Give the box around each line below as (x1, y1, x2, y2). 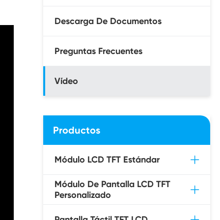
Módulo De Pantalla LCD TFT (55, 179, 170, 190)
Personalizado (55, 190, 111, 200)
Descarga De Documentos (55, 16, 162, 27)
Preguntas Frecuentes (55, 46, 142, 56)
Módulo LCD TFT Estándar (55, 154, 160, 165)
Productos (53, 124, 100, 136)
